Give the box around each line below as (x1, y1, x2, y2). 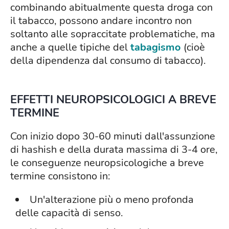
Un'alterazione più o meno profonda (30, 193, 194, 207)
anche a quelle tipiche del (10, 40, 130, 55)
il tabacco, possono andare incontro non (10, 14, 192, 28)
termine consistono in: (10, 169, 110, 184)
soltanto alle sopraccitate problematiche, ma (10, 27, 215, 41)
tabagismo (130, 40, 181, 55)
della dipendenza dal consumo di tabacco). (10, 54, 206, 68)
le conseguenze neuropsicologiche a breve (10, 156, 204, 170)
